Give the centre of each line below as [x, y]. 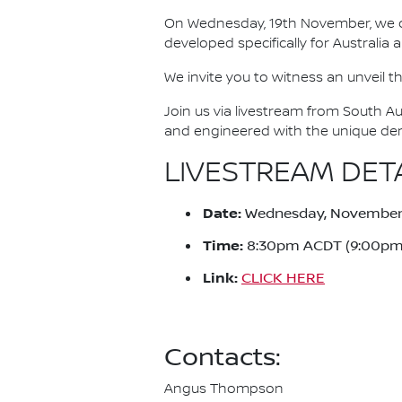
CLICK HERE [283, 278]
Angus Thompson [224, 389]
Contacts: [223, 358]
